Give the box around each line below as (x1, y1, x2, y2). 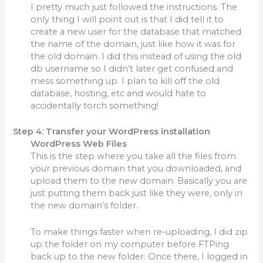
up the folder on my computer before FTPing (31, 238, 230, 249)
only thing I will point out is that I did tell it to (31, 14, 224, 25)
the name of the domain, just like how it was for (31, 39, 236, 50)
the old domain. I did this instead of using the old (31, 51, 242, 62)
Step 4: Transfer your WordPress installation (13, 126, 211, 137)
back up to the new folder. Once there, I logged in (31, 251, 248, 262)
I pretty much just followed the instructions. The (31, 2, 238, 13)
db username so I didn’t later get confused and (31, 63, 234, 75)
